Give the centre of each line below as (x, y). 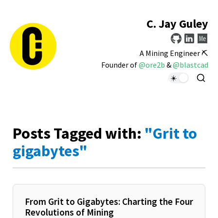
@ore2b (152, 65)
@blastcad (191, 65)
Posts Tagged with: (79, 133)
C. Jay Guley (177, 24)
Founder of (120, 65)
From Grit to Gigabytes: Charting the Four (109, 201)
